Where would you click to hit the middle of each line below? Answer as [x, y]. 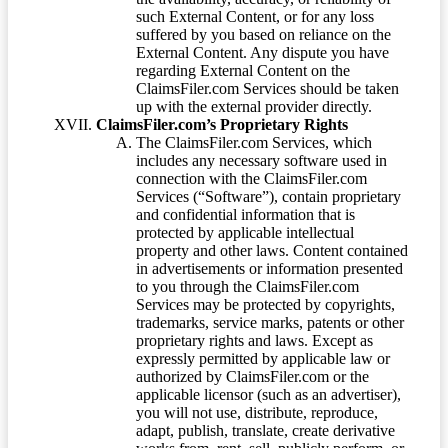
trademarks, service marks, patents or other [270, 322]
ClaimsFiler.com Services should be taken [267, 88]
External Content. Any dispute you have [262, 52]
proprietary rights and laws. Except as [254, 340]
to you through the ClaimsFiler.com [247, 286]
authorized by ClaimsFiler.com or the [252, 376]
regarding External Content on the [243, 70]
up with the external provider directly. [254, 106]
